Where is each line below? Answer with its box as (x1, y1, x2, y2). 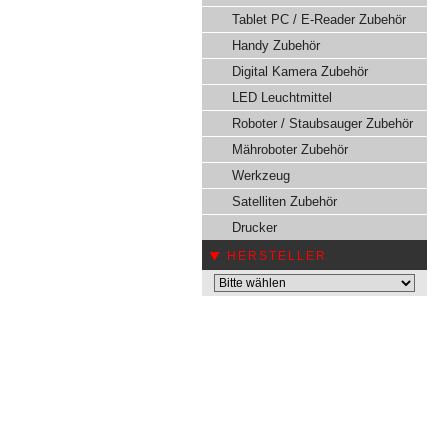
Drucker (232, 220, 277, 235)
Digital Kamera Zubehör (232, 64, 368, 79)
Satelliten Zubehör (232, 194, 337, 209)
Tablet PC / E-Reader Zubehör (232, 12, 406, 27)
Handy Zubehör (232, 38, 320, 53)
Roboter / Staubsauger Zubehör (232, 116, 413, 131)
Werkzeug (232, 168, 290, 183)
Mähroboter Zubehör (232, 142, 348, 157)
